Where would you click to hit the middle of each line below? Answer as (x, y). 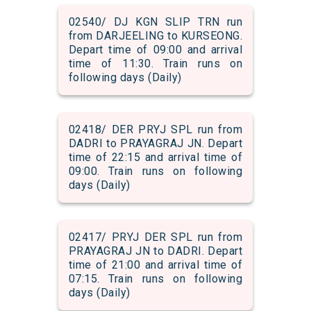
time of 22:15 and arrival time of (155, 158)
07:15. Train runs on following (155, 279)
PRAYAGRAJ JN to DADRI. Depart (155, 251)
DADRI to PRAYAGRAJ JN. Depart (155, 144)
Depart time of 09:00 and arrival (155, 50)
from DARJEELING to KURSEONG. (155, 36)
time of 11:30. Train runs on (155, 64)
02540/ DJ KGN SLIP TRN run (155, 22)
